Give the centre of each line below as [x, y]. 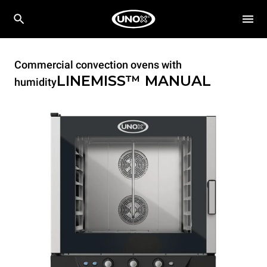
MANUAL [178, 81]
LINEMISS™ [101, 81]
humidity [35, 82]
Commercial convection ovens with [98, 65]
